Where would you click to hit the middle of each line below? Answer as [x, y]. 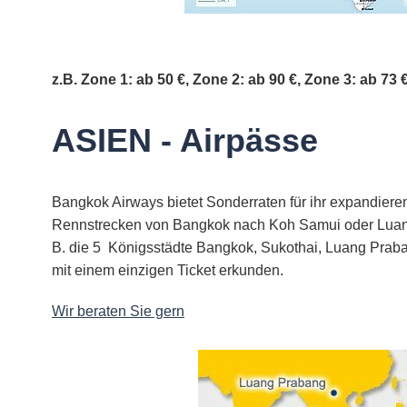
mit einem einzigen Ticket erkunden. [169, 270]
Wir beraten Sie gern [118, 311]
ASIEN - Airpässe [185, 140]
